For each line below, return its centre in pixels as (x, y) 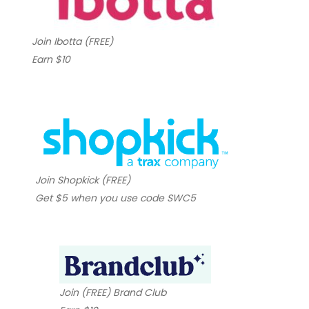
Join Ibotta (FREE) (72, 42)
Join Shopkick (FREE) (83, 180)
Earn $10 (51, 60)
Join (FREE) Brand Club (113, 293)
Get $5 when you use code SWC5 (116, 198)
